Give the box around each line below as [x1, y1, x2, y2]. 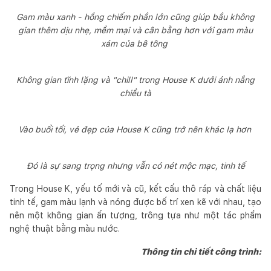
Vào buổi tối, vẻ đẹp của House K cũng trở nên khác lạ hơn [18, 124, 253, 134]
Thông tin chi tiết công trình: [141, 246, 261, 256]
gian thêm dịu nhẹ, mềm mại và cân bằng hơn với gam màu [18, 25, 253, 35]
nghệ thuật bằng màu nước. [10, 223, 120, 233]
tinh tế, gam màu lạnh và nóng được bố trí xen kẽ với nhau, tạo [10, 197, 261, 207]
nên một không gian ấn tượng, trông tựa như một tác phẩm [10, 210, 261, 220]
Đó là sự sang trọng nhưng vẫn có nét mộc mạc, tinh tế [26, 160, 245, 171]
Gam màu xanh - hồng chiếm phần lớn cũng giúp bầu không [16, 11, 255, 22]
